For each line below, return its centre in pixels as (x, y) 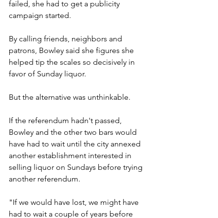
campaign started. (40, 15)
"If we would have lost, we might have (75, 202)
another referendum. (45, 179)
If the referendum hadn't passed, (66, 120)
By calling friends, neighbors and (66, 38)
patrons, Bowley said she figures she (72, 50)
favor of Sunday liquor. (47, 73)
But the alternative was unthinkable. (70, 97)
